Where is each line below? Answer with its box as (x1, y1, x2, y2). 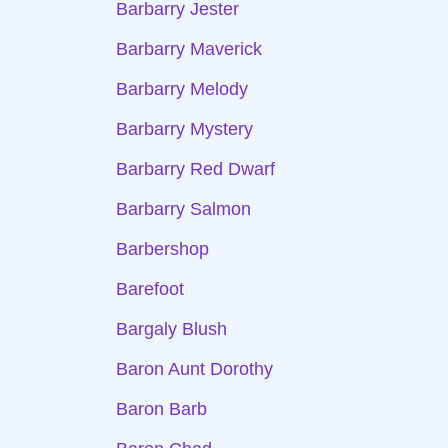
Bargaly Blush (116, 319, 227, 339)
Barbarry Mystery (116, 119, 253, 139)
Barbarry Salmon (116, 199, 251, 219)
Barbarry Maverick (116, 39, 262, 59)
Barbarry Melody (116, 79, 248, 99)
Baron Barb (116, 399, 207, 419)
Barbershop (116, 239, 209, 259)
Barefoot (116, 279, 184, 299)
